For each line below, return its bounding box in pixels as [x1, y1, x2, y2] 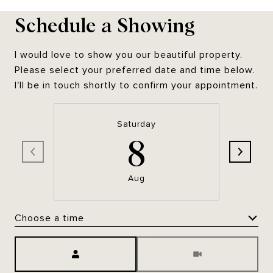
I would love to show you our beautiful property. [15, 49, 243, 60]
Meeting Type [136, 238, 202, 249]
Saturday [117, 119, 156, 129]
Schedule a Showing [15, 11, 196, 37]
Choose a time [15, 212, 84, 224]
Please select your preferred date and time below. [15, 65, 255, 76]
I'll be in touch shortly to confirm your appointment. [15, 80, 258, 91]
